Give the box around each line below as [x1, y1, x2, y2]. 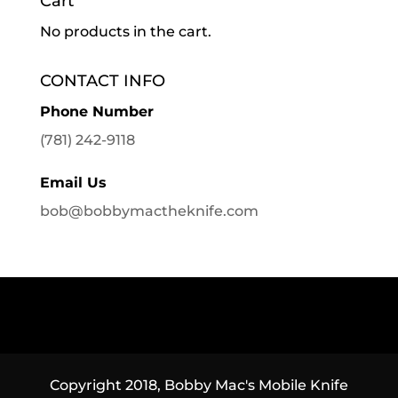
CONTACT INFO [39, 71, 165, 92]
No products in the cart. [39, 23, 211, 41]
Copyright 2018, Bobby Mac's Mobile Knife [49, 377, 348, 394]
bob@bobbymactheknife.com [39, 203, 259, 220]
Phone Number [39, 103, 154, 121]
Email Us [39, 174, 107, 192]
